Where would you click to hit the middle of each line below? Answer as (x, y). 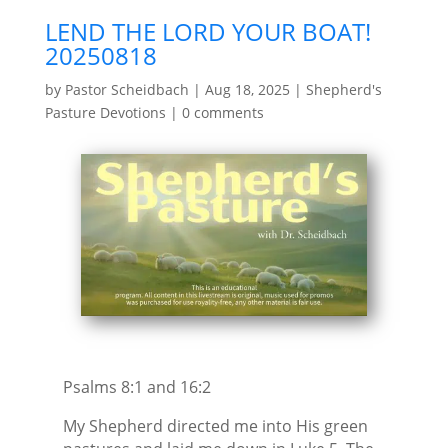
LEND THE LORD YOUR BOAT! (207, 31)
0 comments (222, 112)
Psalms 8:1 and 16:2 (136, 386)
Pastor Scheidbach (126, 89)
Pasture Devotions (105, 112)
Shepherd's (343, 89)
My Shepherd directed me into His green (215, 425)
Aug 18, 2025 (247, 89)
